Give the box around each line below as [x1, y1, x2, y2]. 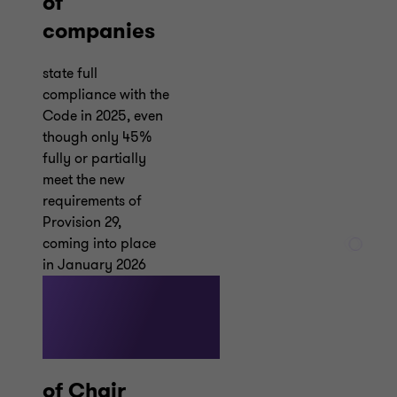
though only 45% [43, 127, 152, 147]
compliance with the [43, 84, 169, 105]
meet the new [43, 169, 125, 190]
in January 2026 [43, 254, 146, 275]
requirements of [43, 191, 142, 211]
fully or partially [43, 148, 146, 168]
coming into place [43, 233, 156, 253]
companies [43, 16, 155, 45]
